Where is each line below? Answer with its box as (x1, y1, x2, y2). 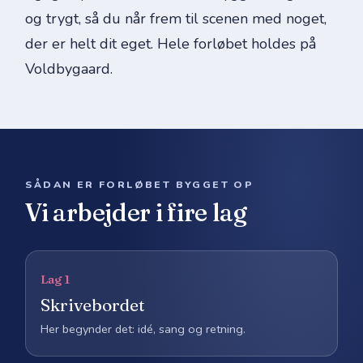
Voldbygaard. (25, 58, 113, 79)
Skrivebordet (41, 293, 146, 315)
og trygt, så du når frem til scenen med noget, (25, 8, 327, 28)
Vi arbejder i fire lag (25, 197, 247, 228)
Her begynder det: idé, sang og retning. (41, 320, 246, 337)
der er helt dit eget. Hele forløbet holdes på (25, 33, 317, 53)
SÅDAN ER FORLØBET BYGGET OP (25, 177, 254, 191)
